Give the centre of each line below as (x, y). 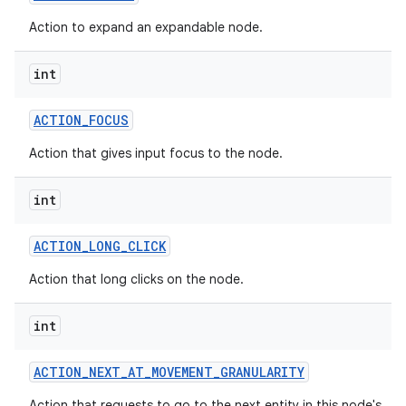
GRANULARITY (262, 372)
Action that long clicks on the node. (136, 279)
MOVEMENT (182, 372)
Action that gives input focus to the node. (156, 153)
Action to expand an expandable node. (146, 27)
